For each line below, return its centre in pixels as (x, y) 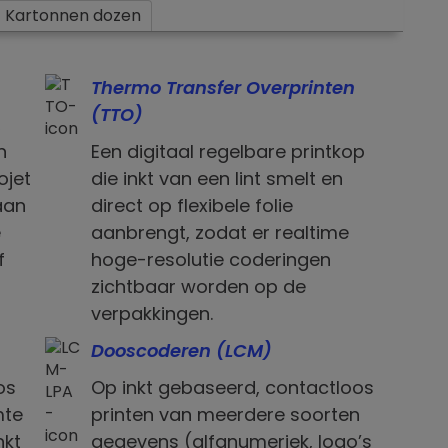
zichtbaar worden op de (198, 287)
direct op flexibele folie (191, 206)
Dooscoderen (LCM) (181, 351)
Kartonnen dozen (73, 16)
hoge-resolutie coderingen (210, 260)
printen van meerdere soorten (225, 415)
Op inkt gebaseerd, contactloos (232, 388)
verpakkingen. (151, 314)
